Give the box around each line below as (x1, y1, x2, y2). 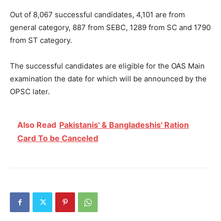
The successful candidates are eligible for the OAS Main (10, 61, 205, 71)
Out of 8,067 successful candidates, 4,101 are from (10, 9, 185, 19)
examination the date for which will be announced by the (10, 74, 207, 83)
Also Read (17, 119, 56, 130)
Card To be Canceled (17, 133, 98, 143)
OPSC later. (10, 86, 50, 96)
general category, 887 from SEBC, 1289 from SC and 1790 (10, 22, 211, 32)
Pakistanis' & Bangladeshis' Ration (59, 119, 189, 130)
